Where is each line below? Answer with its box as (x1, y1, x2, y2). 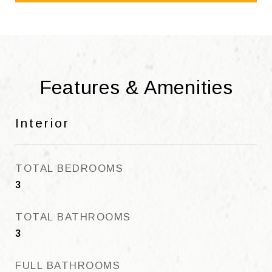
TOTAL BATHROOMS (15, 211, 131, 223)
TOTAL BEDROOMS (15, 163, 123, 174)
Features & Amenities (39, 76, 233, 98)
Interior (15, 116, 70, 130)
